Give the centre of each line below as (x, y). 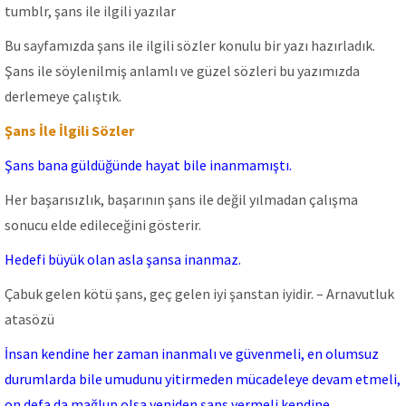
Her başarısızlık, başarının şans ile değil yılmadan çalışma (181, 199)
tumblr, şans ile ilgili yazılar (90, 11)
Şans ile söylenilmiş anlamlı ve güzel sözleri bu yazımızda (182, 71)
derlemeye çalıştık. (63, 96)
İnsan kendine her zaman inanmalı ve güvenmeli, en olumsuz (192, 353)
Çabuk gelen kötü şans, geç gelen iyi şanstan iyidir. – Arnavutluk (199, 294)
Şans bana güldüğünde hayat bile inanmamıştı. (148, 165)
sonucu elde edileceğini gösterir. (103, 225)
